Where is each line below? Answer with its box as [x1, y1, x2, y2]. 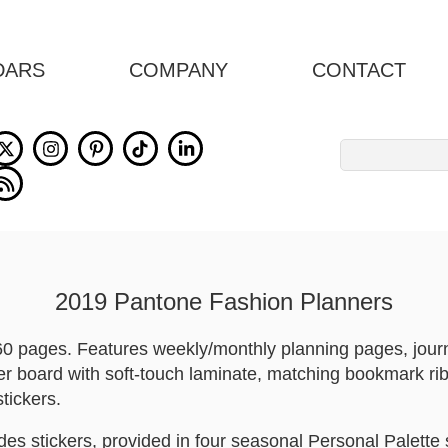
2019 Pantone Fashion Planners [55, 288, 393, 315]
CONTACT [312, 59, 406, 81]
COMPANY [129, 59, 228, 81]
